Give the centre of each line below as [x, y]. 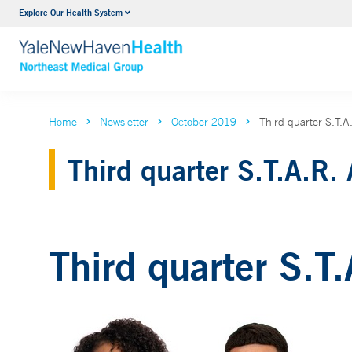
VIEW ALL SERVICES [175, 45]
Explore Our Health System [71, 12]
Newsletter [124, 122]
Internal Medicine [163, 15]
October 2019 [204, 122]
